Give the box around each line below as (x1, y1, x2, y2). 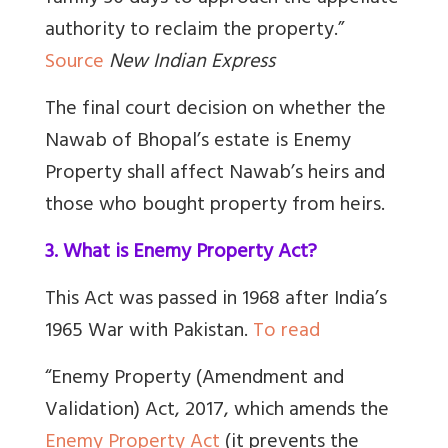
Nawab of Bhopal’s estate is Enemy (45, 123, 351, 161)
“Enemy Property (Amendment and (45, 360, 344, 398)
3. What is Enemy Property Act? (45, 234, 317, 272)
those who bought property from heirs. (45, 187, 385, 225)
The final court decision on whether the (45, 91, 386, 129)
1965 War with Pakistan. (45, 313, 253, 351)
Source (45, 44, 104, 82)
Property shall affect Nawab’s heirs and (45, 155, 385, 193)
